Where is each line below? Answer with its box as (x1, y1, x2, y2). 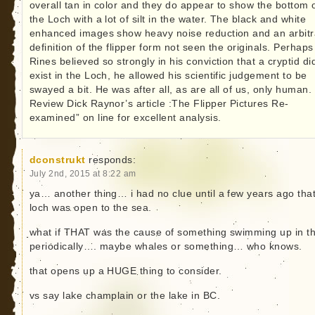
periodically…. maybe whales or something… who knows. (29, 240, 302, 252)
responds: (89, 154, 136, 165)
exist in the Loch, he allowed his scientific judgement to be (29, 70, 307, 81)
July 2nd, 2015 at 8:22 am (29, 168, 136, 178)
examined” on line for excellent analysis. (29, 112, 221, 123)
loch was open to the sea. (29, 202, 152, 213)
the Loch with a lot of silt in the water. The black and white (29, 13, 307, 25)
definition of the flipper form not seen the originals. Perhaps (29, 41, 314, 53)
